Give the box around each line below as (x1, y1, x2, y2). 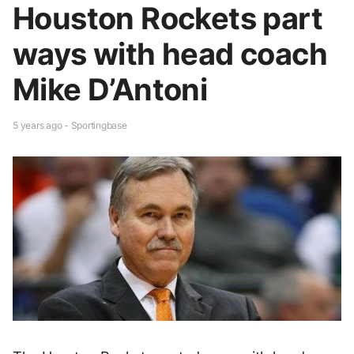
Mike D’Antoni (13, 70, 208, 107)
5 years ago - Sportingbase (13, 119, 127, 131)
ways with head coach (13, 35, 327, 72)
